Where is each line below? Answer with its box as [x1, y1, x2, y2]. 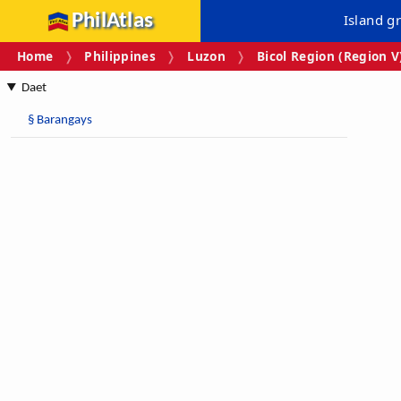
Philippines [84, 47, 157, 65]
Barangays [36, 113, 92, 127]
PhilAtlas [71, 10, 154, 32]
